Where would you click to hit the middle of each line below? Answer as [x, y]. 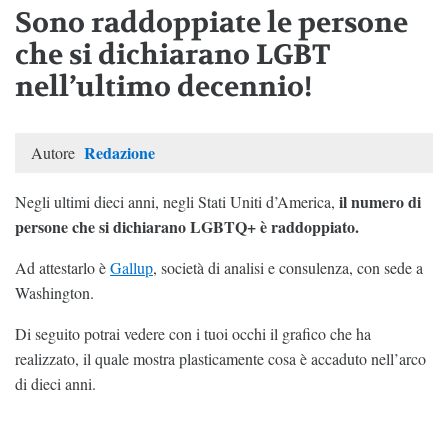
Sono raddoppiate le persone [211, 22]
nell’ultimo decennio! [163, 86]
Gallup [131, 267]
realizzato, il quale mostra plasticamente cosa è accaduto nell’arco [220, 358]
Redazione [119, 152]
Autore [55, 152]
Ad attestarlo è [62, 267]
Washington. [54, 292]
